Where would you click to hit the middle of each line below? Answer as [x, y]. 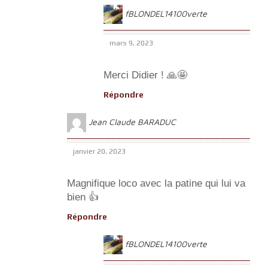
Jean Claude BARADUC [132, 121]
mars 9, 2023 [131, 43]
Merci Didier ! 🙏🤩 [145, 75]
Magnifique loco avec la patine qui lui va [156, 183]
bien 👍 [83, 197]
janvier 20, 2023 [99, 151]
